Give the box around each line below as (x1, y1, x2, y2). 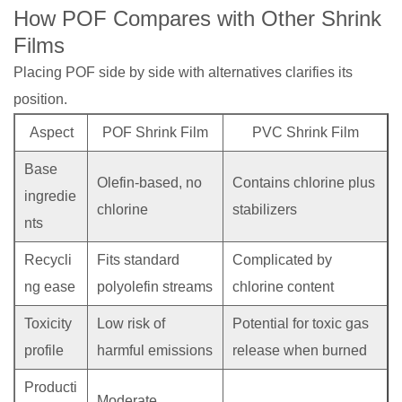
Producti (24, 379, 77, 395)
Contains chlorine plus (232, 174, 375, 190)
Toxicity (24, 315, 72, 331)
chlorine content (232, 278, 334, 294)
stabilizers (232, 201, 297, 217)
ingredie (24, 188, 76, 204)
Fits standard (97, 251, 179, 267)
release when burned (232, 342, 367, 358)
